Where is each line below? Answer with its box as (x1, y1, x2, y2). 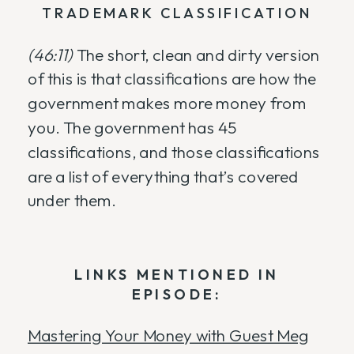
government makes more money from (28, 92, 307, 115)
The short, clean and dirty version (73, 43, 320, 66)
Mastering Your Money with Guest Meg (28, 325, 309, 347)
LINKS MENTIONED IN (73, 265, 281, 284)
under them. (28, 190, 120, 212)
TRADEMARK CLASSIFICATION (41, 4, 313, 22)
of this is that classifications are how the (28, 68, 317, 90)
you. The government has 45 (28, 117, 237, 138)
